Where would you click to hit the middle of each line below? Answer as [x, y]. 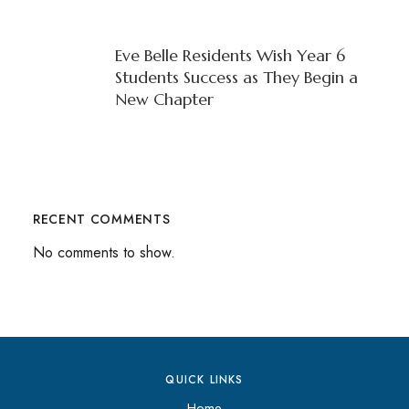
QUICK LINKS [204, 379]
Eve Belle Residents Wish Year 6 [230, 55]
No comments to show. [104, 252]
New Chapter [164, 99]
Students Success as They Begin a [236, 77]
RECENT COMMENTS [101, 219]
